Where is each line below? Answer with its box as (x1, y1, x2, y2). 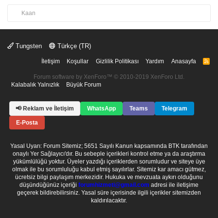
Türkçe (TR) (55, 42, 91, 50)
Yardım (145, 58, 164, 65)
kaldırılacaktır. (91, 197, 127, 204)
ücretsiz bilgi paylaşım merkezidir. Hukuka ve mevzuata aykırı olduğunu (15, 174, 203, 181)
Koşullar (67, 58, 89, 65)
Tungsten (14, 42, 42, 50)
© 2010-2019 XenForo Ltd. (114, 73, 184, 80)
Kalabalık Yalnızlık (11, 81, 59, 88)
